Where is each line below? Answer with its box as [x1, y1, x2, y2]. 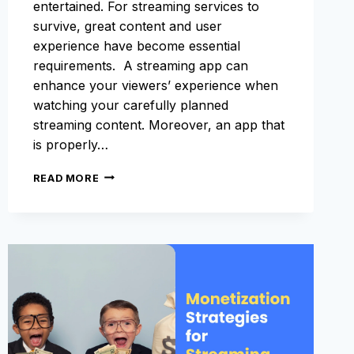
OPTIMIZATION [98, 199, 185, 212]
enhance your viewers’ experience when [32, 77, 278, 93]
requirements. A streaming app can [32, 57, 248, 73]
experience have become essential [32, 37, 240, 54]
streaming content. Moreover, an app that [32, 116, 284, 133]
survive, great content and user [32, 17, 222, 34]
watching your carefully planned [32, 96, 228, 113]
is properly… [32, 136, 108, 153]
